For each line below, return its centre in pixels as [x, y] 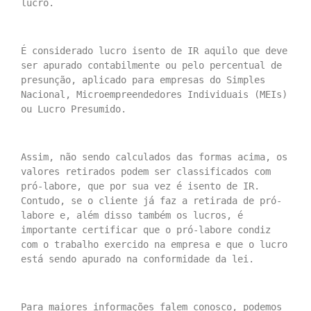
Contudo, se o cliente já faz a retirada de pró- [151, 200]
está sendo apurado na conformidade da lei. [137, 259]
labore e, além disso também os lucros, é [132, 215]
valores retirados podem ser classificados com [146, 171]
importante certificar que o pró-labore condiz [146, 229]
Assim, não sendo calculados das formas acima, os [154, 157]
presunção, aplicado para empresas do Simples [143, 79]
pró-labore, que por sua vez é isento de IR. [140, 186]
